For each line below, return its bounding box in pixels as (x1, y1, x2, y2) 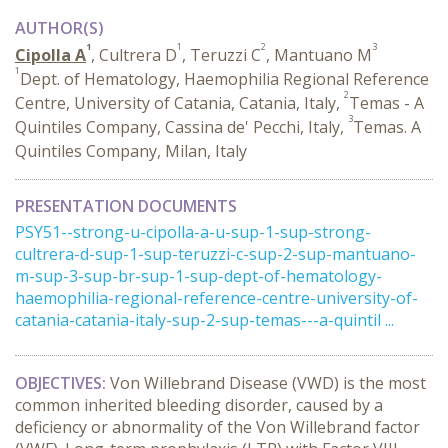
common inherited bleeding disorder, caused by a (15, 394, 383, 416)
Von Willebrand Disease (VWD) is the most (110, 372, 426, 394)
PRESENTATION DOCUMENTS (15, 195, 237, 217)
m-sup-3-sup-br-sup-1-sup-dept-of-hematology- (15, 265, 382, 287)
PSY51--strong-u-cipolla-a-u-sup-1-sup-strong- (15, 221, 371, 243)
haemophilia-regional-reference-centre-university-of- (15, 287, 418, 309)
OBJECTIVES (15, 372, 102, 394)
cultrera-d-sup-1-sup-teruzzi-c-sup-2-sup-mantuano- (15, 243, 416, 265)
